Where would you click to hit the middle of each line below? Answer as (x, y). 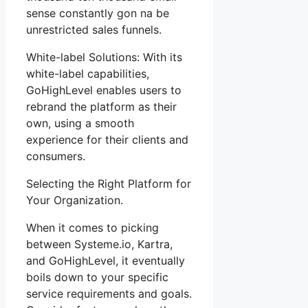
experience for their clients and (107, 139)
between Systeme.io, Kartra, (99, 244)
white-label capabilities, (88, 73)
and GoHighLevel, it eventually (106, 260)
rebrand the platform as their (101, 106)
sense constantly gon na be (98, 13)
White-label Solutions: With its (104, 57)
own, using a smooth (80, 123)
